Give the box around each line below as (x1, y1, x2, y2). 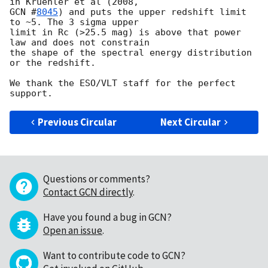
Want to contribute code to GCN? (43, 249, 185, 263)
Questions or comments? (43, 172, 150, 186)
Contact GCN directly (43, 185, 133, 199)
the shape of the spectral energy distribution (10, 47, 252, 59)
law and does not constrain (10, 37, 150, 48)
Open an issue (43, 224, 102, 237)
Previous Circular (38, 115, 117, 129)
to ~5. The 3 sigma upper (10, 17, 139, 28)
